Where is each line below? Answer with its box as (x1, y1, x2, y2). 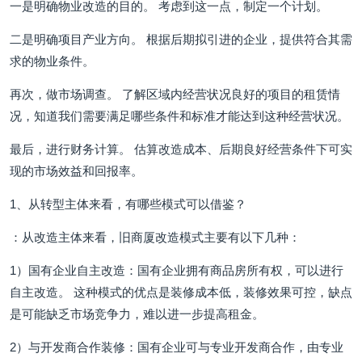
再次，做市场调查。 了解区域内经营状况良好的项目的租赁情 (10, 87, 340, 101)
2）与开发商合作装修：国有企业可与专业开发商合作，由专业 (10, 340, 343, 354)
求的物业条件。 (10, 54, 95, 68)
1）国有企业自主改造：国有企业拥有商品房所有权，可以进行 (10, 263, 343, 277)
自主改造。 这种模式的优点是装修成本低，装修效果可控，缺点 (10, 285, 352, 299)
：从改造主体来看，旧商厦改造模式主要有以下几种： (10, 230, 301, 244)
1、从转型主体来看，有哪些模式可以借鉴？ (10, 197, 246, 211)
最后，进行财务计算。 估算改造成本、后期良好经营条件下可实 (10, 142, 352, 156)
